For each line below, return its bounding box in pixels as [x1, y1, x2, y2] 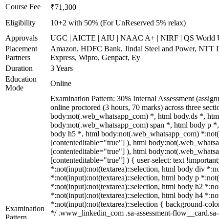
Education [5, 75, 37, 83]
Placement [5, 44, 37, 53]
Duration [5, 64, 33, 72]
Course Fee [5, 2, 41, 11]
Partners [5, 53, 30, 62]
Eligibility [5, 19, 36, 27]
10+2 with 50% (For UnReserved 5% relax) [50, 19, 186, 27]
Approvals [5, 34, 38, 42]
